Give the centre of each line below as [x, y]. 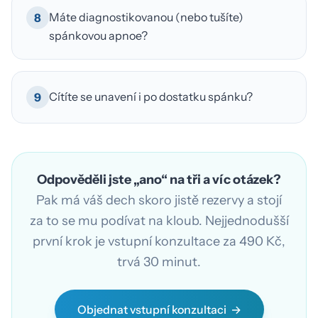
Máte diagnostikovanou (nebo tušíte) [146, 17]
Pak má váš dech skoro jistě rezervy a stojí [159, 200]
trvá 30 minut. [159, 262]
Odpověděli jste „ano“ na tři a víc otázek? [159, 179]
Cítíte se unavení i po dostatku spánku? [151, 96]
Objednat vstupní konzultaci [152, 309]
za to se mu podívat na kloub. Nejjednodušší [159, 220]
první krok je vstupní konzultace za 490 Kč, [159, 241]
